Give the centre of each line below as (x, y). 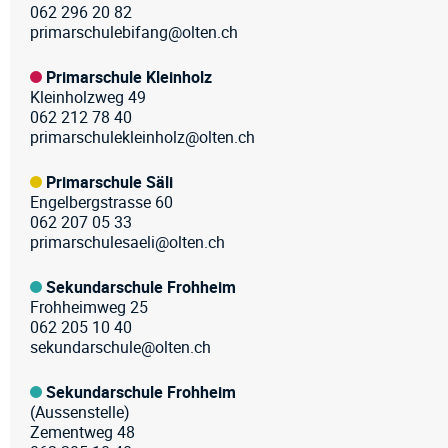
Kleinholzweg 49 (88, 96)
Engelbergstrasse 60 (101, 201)
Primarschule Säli (109, 181)
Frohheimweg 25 (89, 306)
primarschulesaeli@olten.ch (127, 241)
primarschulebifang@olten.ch (134, 31)
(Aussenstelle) (80, 411)
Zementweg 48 (82, 431)
